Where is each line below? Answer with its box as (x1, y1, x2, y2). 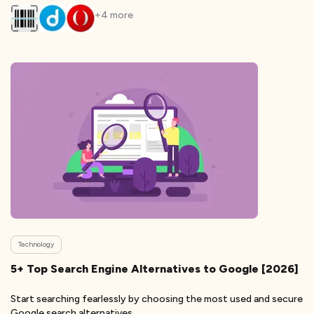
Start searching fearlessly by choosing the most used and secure (11, 293, 303, 305)
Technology (18, 240, 54, 249)
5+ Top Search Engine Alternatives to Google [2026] (11, 262, 299, 275)
